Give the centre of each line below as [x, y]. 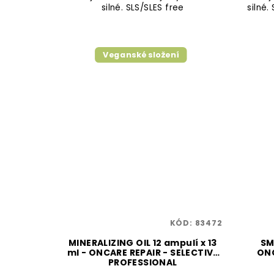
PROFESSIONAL [143, 262]
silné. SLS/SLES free [143, 7]
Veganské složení [141, 54]
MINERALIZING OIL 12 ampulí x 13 [143, 243]
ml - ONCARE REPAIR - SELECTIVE [143, 253]
